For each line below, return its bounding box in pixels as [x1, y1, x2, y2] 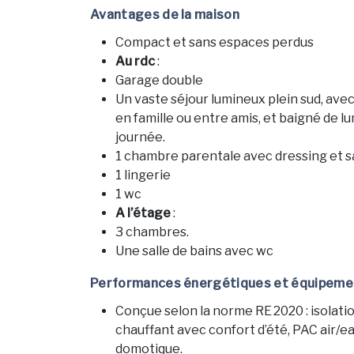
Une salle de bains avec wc [115, 243, 273, 258]
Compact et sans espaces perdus [115, 34, 314, 50]
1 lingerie [115, 167, 171, 183]
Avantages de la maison [90, 6, 240, 22]
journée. [115, 129, 165, 145]
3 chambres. [115, 224, 189, 239]
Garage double [115, 72, 203, 88]
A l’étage [115, 205, 171, 220]
